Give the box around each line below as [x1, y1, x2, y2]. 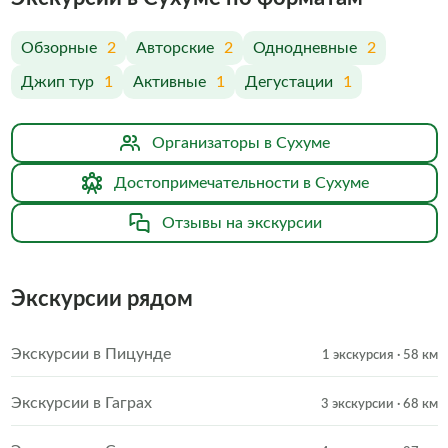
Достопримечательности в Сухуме [113, 175, 369, 191]
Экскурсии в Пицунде [10, 346, 171, 362]
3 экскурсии [320, 397, 394, 411]
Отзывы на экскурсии [161, 215, 322, 231]
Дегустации [244, 74, 333, 90]
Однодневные [252, 40, 357, 56]
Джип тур [20, 74, 94, 90]
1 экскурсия [321, 349, 394, 362]
